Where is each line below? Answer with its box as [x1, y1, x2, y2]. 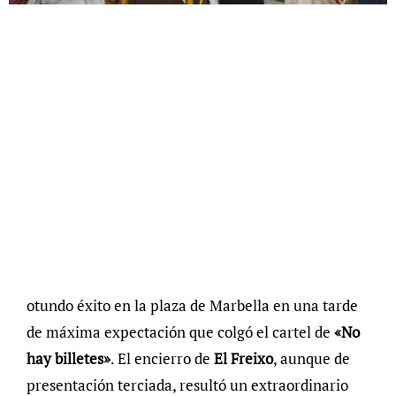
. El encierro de [110, 348, 214, 369]
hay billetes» [26, 348, 110, 369]
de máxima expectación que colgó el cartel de [26, 322, 334, 343]
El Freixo [213, 348, 273, 369]
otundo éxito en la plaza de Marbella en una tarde [26, 295, 358, 316]
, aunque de [272, 348, 350, 369]
